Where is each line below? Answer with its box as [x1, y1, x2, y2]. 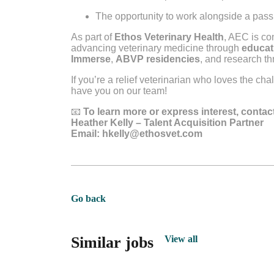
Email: [71, 128, 100, 139]
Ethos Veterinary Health [114, 32, 224, 43]
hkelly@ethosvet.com [100, 128, 202, 139]
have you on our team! [71, 86, 167, 97]
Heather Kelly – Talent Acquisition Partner [71, 117, 264, 128]
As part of [71, 32, 114, 43]
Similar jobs [71, 234, 154, 252]
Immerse [71, 54, 111, 65]
